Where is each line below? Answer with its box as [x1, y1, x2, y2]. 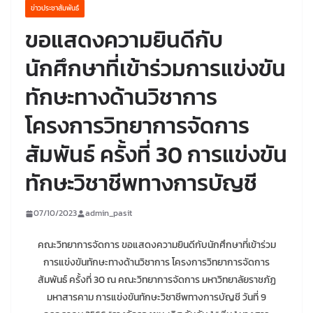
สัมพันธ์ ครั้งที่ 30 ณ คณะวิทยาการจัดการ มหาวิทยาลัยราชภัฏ [37, 272, 276, 288]
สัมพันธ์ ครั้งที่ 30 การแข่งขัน [25, 138, 287, 172]
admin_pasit [85, 207, 132, 220]
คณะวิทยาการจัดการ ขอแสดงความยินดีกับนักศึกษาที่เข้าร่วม [37, 238, 276, 253]
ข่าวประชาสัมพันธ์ [31, 3, 79, 14]
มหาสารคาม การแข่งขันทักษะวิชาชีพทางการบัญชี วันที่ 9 [47, 290, 266, 305]
